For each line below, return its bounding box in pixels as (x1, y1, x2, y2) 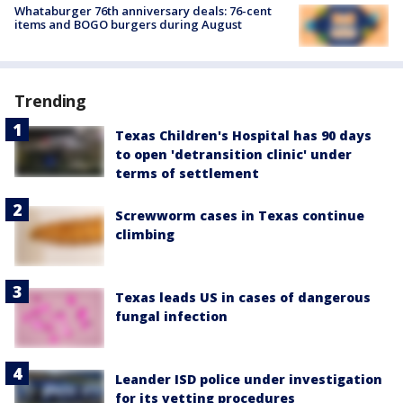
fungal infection (115, 308, 228, 326)
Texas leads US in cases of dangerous (115, 289, 371, 307)
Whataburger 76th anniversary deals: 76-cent (14, 2, 272, 19)
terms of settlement (115, 165, 259, 183)
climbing (115, 226, 175, 244)
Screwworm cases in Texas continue (115, 207, 364, 225)
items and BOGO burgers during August (14, 15, 242, 32)
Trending (14, 90, 87, 112)
